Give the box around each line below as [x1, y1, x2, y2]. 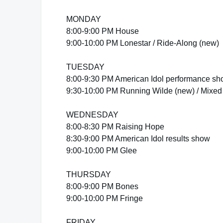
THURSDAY [66, 170, 111, 179]
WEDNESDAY [66, 111, 118, 119]
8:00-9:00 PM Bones [66, 182, 138, 191]
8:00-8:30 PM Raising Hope [66, 122, 164, 131]
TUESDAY [66, 63, 105, 71]
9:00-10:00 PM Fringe [66, 194, 143, 203]
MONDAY [66, 15, 101, 23]
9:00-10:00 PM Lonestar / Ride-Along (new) [66, 39, 219, 47]
